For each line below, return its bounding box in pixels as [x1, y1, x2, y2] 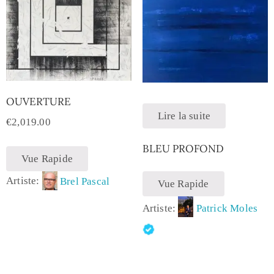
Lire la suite [157, 109, 211, 122]
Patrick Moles [196, 202, 258, 214]
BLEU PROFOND [142, 141, 224, 155]
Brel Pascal [60, 175, 110, 187]
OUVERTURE [6, 94, 71, 108]
